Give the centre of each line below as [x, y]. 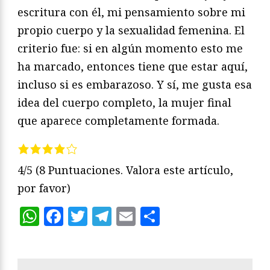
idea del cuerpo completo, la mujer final [124, 103]
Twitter [123, 216]
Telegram [155, 216]
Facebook [107, 216]
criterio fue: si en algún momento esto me [130, 49]
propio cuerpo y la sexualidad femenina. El [131, 30]
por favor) [44, 188]
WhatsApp [88, 216]
